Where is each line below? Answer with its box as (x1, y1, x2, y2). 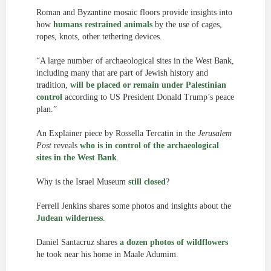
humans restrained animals (53, 20, 152, 29)
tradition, (36, 80, 70, 90)
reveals (51, 141, 80, 150)
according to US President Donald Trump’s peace (62, 93, 234, 102)
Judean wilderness (36, 214, 103, 223)
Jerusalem (198, 129, 232, 138)
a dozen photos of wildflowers (120, 238, 228, 247)
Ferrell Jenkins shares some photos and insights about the (36, 201, 231, 211)
